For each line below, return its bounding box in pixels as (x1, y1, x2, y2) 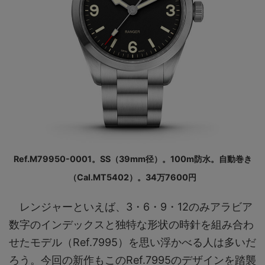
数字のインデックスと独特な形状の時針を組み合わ (9, 218, 254, 231)
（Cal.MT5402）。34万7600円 (69, 172, 196, 182)
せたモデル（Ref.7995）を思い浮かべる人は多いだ (9, 235, 256, 248)
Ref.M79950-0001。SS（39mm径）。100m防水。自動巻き (13, 153, 252, 164)
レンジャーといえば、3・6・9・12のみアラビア (9, 200, 253, 213)
